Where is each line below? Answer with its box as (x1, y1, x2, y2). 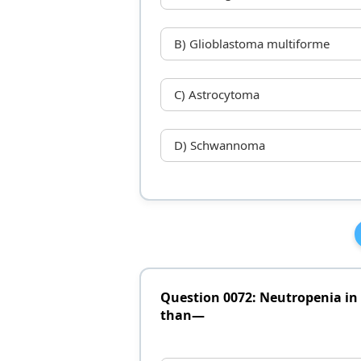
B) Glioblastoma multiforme (173, 35, 330, 52)
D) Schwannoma (173, 137, 265, 154)
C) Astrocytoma (173, 86, 259, 103)
